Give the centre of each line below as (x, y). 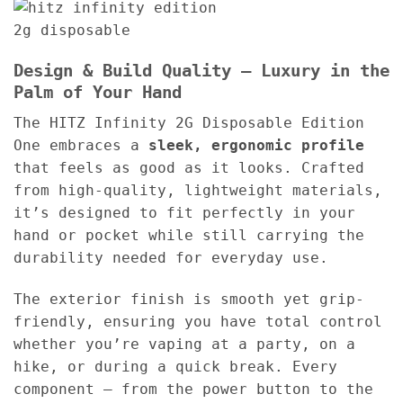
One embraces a (81, 146)
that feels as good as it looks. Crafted (189, 168)
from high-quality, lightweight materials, (198, 191)
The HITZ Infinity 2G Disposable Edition (189, 123)
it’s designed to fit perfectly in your (184, 213)
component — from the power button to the (193, 390)
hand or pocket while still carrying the (189, 236)
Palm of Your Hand (98, 92)
